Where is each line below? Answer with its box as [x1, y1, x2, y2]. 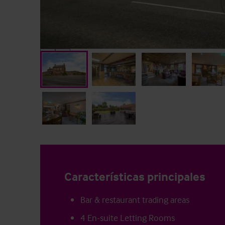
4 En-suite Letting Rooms [80, 212, 175, 224]
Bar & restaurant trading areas [80, 194, 189, 206]
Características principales [64, 169, 205, 184]
